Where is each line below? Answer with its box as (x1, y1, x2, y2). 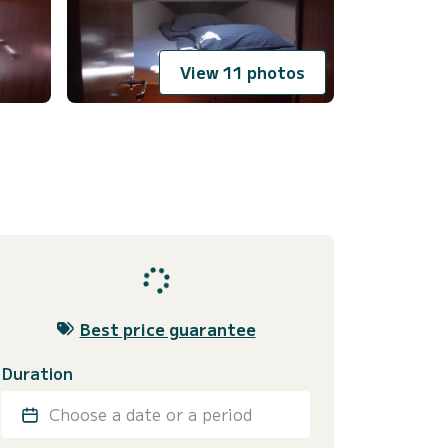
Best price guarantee (79, 316, 256, 341)
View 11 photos (180, 60, 305, 85)
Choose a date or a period (49, 401, 252, 426)
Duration (2, 360, 73, 385)
